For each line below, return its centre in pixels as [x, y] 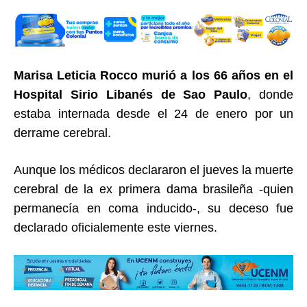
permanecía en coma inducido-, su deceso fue [153, 209]
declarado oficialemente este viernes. [115, 228]
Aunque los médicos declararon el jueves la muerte [153, 170]
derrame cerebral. [62, 133]
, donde [271, 95]
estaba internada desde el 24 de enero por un [153, 114]
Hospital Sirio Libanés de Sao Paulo [131, 95]
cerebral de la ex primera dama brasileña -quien [153, 189]
